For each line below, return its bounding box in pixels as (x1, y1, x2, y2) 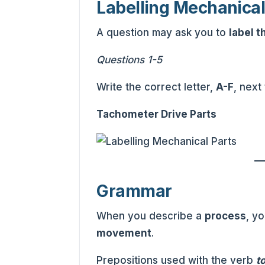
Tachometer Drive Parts (96, 108, 217, 120)
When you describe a (96, 209, 205, 222)
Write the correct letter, (96, 80, 216, 93)
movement (96, 227, 152, 239)
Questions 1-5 (96, 53, 163, 66)
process (205, 209, 247, 222)
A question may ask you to (96, 26, 230, 38)
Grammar (96, 180, 176, 201)
